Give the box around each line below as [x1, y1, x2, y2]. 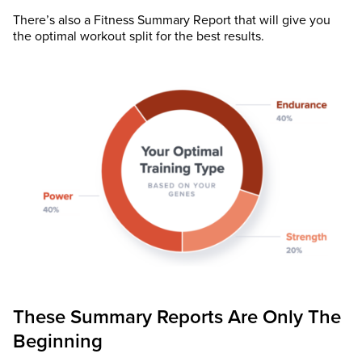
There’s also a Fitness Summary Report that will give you [13, 12, 330, 29]
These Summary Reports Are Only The [13, 305, 341, 329]
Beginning [13, 329, 103, 353]
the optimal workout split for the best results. [13, 28, 264, 45]
